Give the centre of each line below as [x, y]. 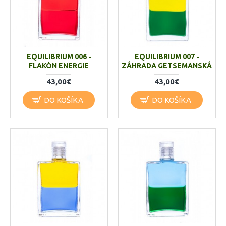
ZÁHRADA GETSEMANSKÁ [167, 65]
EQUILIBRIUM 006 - [59, 56]
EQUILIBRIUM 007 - [167, 56]
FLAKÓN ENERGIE [59, 65]
